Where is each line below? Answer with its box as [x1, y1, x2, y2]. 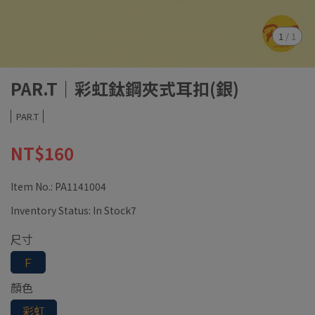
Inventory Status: [11, 203, 93, 217]
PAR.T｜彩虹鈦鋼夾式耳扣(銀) [11, 76, 239, 101]
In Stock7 [93, 203, 136, 217]
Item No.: [11, 179, 55, 193]
